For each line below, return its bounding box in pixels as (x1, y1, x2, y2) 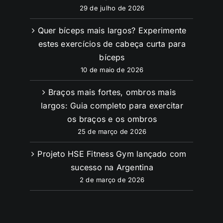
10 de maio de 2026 (80, 65, 144, 74)
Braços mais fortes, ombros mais (48, 87, 176, 97)
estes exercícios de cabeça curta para (38, 38, 186, 49)
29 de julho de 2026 (79, 3, 145, 12)
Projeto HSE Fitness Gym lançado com (37, 148, 187, 159)
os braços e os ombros (67, 113, 157, 124)
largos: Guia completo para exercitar (41, 100, 183, 111)
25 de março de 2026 (77, 127, 147, 135)
